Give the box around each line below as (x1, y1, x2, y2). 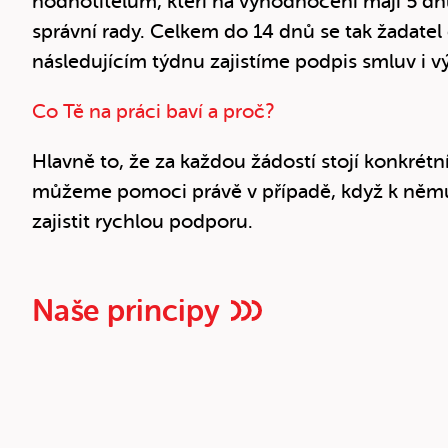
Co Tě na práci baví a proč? (32, 99, 274, 123)
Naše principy (32, 293, 219, 328)
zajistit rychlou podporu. (32, 209, 258, 233)
